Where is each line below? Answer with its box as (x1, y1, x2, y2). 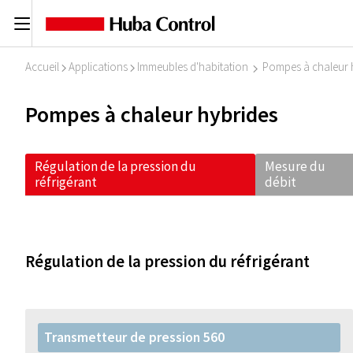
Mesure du (265, 158, 326, 176)
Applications (69, 59, 128, 74)
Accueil (25, 59, 59, 74)
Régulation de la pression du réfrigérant (25, 251, 310, 272)
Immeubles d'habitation (137, 59, 248, 74)
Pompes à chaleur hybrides (25, 100, 278, 128)
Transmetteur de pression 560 (44, 328, 225, 346)
